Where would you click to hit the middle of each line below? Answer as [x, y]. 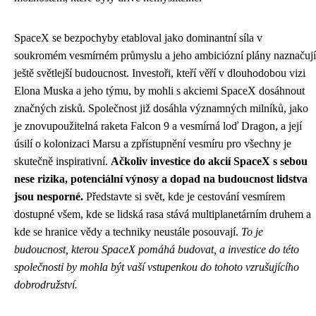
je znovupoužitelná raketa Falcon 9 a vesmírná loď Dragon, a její [158, 126]
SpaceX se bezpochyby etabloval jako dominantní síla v [138, 38]
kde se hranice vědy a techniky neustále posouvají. [128, 232]
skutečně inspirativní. [62, 161]
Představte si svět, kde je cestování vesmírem [184, 196]
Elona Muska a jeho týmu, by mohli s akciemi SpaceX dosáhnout [159, 91]
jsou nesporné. [49, 196]
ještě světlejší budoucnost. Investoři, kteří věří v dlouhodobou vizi [160, 73]
